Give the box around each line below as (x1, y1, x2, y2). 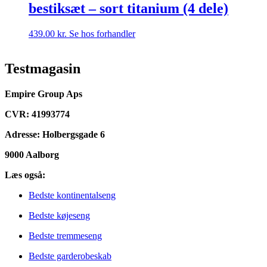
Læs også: (5, 169, 45, 180)
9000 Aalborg (5, 149, 59, 160)
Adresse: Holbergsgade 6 (5, 129, 105, 139)
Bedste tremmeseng (29, 230, 102, 241)
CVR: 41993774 (5, 108, 70, 119)
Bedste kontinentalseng (29, 190, 116, 200)
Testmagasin (5, 60, 80, 76)
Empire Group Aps (5, 88, 82, 99)
